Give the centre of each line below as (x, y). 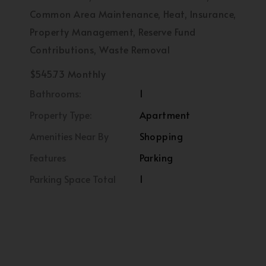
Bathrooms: (55, 93)
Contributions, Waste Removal (100, 49)
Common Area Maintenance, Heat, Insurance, (133, 14)
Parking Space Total (73, 179)
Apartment (165, 115)
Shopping (161, 136)
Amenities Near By (69, 136)
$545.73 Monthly (68, 74)
